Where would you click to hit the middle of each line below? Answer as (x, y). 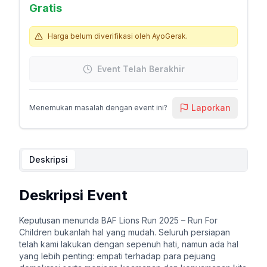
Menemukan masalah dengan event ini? (98, 108)
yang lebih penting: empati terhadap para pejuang (117, 256)
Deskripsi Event (73, 195)
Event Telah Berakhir (141, 69)
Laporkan (211, 108)
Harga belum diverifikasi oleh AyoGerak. (118, 36)
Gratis (46, 8)
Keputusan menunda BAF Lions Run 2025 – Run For (118, 220)
